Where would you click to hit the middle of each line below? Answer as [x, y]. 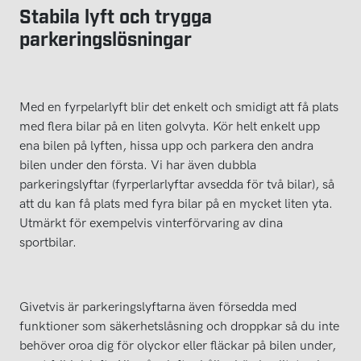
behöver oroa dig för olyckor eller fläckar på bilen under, [178, 345]
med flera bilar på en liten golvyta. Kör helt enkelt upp [170, 126]
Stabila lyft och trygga [116, 15]
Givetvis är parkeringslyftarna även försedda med [158, 306]
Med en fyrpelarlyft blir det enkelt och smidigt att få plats [179, 106]
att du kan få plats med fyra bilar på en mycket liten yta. [176, 203]
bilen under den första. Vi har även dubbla [138, 164]
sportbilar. [50, 242]
